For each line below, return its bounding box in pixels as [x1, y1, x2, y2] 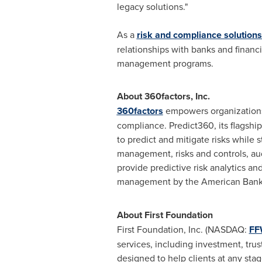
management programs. [116, 57, 213, 70]
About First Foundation [116, 208, 213, 222]
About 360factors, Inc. [116, 89, 210, 103]
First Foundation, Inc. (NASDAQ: [116, 223, 249, 236]
